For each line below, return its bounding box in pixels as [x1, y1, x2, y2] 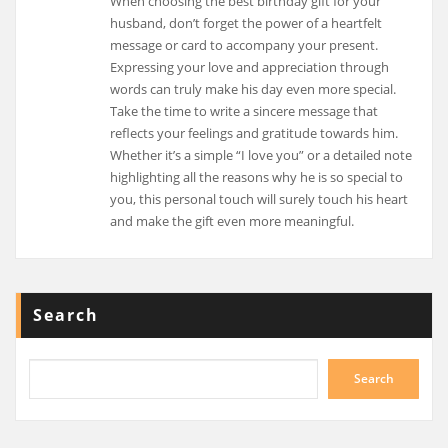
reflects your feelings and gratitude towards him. [110, 124, 399, 143]
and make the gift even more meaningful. [110, 212, 355, 231]
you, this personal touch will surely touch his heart [110, 190, 409, 209]
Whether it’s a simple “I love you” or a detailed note [110, 146, 413, 165]
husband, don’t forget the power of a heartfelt [110, 14, 383, 33]
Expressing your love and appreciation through [110, 58, 390, 77]
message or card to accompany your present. [110, 36, 379, 55]
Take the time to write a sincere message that [110, 102, 379, 121]
